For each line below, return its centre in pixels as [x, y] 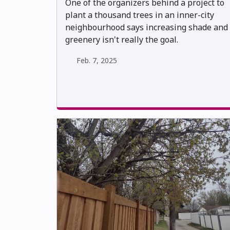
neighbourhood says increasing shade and [147, 27]
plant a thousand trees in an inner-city [140, 15]
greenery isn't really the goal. [122, 40]
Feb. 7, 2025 [97, 61]
